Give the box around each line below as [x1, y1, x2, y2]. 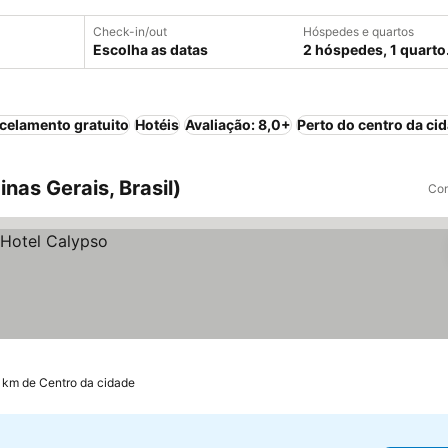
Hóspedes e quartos [303, 24, 414, 39]
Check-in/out [93, 24, 167, 39]
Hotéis [135, 116, 179, 133]
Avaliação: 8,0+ [185, 116, 291, 133]
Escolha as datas [93, 41, 208, 58]
